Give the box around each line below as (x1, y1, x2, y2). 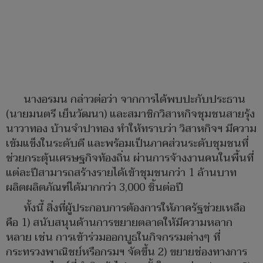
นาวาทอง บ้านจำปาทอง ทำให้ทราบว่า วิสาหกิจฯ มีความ (6, 120, 257, 139)
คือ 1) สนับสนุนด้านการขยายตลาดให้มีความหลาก (6, 214, 232, 232)
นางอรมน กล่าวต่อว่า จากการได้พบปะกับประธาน (23, 90, 245, 109)
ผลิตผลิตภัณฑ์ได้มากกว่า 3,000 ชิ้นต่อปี (6, 178, 186, 197)
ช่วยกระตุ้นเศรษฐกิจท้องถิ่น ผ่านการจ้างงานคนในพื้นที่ (6, 149, 254, 168)
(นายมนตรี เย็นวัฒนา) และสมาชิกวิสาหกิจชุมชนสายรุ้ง (6, 105, 255, 124)
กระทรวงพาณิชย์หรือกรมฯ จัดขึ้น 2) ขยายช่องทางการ (6, 243, 247, 262)
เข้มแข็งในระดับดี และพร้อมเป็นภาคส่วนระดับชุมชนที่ (6, 134, 248, 153)
